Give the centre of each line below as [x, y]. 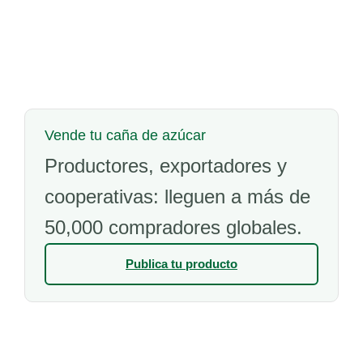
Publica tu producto [181, 264]
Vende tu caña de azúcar [125, 135]
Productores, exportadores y [166, 166]
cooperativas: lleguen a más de [177, 196]
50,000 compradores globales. [173, 227]
